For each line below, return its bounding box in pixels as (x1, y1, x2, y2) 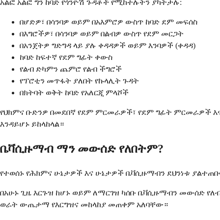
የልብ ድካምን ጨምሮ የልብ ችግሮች (20, 65, 122, 74)
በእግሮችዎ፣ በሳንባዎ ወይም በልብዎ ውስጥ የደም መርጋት (20, 29, 184, 38)
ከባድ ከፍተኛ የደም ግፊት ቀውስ (20, 53, 112, 62)
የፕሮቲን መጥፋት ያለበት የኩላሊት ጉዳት (20, 77, 139, 85)
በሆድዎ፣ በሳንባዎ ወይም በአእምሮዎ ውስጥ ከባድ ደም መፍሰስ (20, 18, 197, 27)
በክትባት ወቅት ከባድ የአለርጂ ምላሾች (20, 88, 129, 97)
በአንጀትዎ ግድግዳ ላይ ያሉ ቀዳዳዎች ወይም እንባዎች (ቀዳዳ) (20, 41, 195, 50)
